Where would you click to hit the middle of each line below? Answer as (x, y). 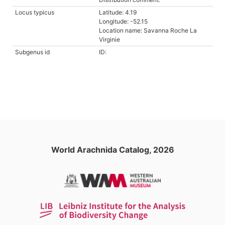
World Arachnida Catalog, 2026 (113, 149)
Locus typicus (35, 12)
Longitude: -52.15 (123, 21)
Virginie (109, 39)
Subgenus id (32, 52)
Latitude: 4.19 (118, 12)
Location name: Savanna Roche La (148, 30)
